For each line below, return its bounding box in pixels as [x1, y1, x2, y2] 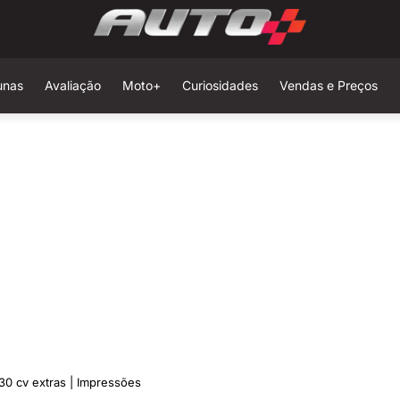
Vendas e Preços [279, 78, 378, 93]
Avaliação [44, 78, 101, 93]
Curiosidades [181, 78, 258, 93]
